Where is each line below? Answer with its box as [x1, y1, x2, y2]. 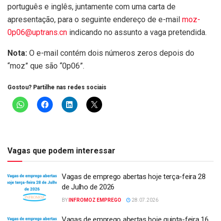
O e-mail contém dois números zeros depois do [27, 48, 194, 58]
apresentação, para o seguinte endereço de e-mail [7, 15, 182, 25]
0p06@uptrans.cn [7, 28, 67, 37]
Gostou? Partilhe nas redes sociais [7, 84, 107, 91]
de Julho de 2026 [62, 183, 115, 192]
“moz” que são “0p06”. [7, 61, 84, 71]
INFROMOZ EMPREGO [69, 197, 121, 203]
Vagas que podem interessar [7, 146, 115, 156]
